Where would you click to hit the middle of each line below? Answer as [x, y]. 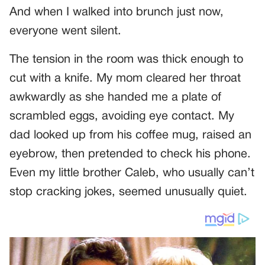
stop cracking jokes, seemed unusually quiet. [128, 193]
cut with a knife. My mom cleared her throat [125, 79]
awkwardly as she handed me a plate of [115, 98]
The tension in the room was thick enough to [126, 60]
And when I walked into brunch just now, [117, 13]
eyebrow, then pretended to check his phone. [130, 155]
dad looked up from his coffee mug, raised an [130, 136]
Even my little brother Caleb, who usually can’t [132, 174]
